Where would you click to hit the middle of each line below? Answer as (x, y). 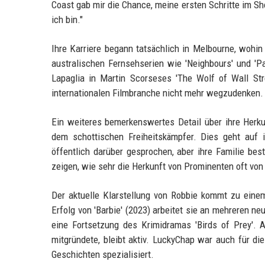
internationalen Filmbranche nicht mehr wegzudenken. (157, 93)
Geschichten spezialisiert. (103, 254)
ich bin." (67, 20)
